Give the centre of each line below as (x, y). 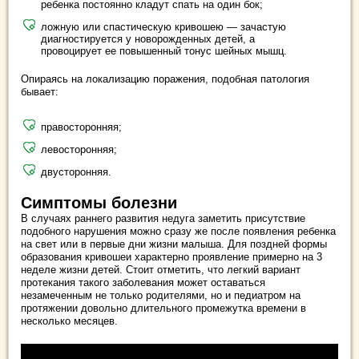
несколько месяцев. (69, 321)
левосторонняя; (79, 149)
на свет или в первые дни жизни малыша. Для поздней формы (174, 244)
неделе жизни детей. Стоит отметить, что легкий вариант (161, 269)
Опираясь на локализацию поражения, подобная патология (165, 79)
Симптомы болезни (99, 202)
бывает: (40, 91)
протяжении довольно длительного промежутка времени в (163, 308)
